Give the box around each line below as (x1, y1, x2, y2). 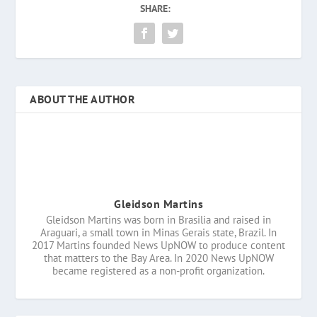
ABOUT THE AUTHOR (30, 91, 136, 106)
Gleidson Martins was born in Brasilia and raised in (46, 212, 271, 226)
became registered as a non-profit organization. (52, 263, 265, 277)
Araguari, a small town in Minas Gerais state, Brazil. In (40, 225, 277, 239)
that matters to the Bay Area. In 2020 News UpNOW (43, 250, 274, 265)
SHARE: (139, 1, 171, 15)
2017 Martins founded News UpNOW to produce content (32, 238, 285, 252)
